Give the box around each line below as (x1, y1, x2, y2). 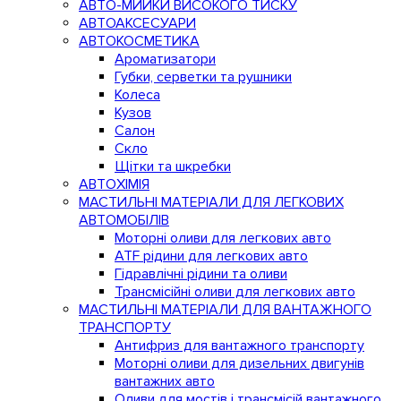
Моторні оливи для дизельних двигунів (115, 354, 364, 372)
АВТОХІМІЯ (79, 175, 149, 193)
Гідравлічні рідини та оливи (115, 265, 287, 283)
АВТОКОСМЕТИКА (79, 32, 200, 50)
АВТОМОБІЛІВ (79, 211, 169, 229)
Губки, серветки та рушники (115, 68, 292, 86)
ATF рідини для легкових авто (115, 247, 308, 265)
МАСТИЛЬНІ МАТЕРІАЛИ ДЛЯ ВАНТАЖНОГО (79, 301, 371, 319)
